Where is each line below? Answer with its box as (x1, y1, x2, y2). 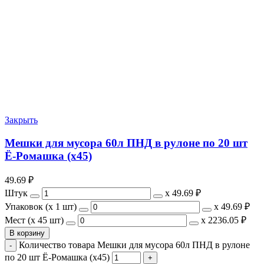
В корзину (9, 229, 45, 238)
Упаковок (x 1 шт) (5, 202, 77, 212)
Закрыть (5, 114, 38, 125)
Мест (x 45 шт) (5, 215, 64, 226)
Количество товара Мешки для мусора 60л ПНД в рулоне (19, 240, 250, 250)
